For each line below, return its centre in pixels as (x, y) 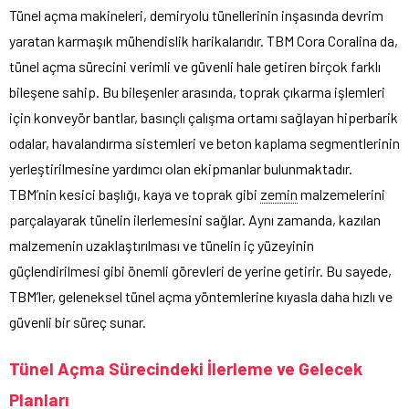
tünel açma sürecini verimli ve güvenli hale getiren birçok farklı (195, 66)
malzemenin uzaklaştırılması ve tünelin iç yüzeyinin (162, 245)
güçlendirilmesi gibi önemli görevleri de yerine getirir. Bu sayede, (200, 270)
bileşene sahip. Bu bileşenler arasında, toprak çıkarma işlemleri (197, 91)
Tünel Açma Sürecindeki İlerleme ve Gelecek (186, 368)
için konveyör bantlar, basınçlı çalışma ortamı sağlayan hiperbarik (204, 117)
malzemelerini (341, 194)
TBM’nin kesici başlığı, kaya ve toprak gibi (135, 194)
